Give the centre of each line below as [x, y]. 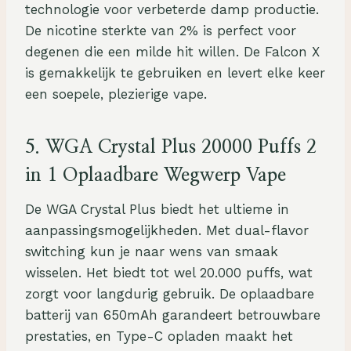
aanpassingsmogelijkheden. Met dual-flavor [167, 231]
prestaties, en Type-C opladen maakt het [159, 337]
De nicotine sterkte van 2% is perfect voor [161, 31]
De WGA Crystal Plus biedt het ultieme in [157, 210]
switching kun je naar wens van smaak [152, 252]
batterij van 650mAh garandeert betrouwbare [173, 315]
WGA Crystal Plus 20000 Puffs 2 [181, 148]
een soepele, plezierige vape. [116, 94]
